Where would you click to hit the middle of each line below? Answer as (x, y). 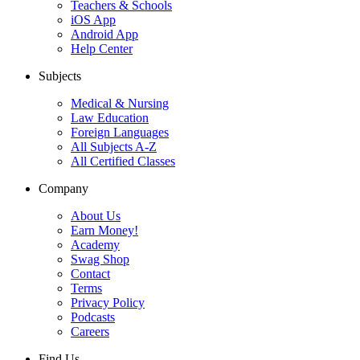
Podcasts (93, 317)
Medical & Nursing (120, 104)
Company (63, 189)
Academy (95, 245)
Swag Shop (100, 260)
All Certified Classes (123, 162)
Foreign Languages (120, 133)
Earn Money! (104, 231)
